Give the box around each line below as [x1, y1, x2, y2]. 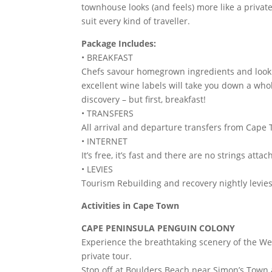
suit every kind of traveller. [81, 15, 191, 27]
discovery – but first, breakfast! [81, 93, 206, 105]
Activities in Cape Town [81, 200, 180, 211]
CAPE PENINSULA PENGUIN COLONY [81, 222, 236, 234]
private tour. [81, 250, 132, 262]
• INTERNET [81, 135, 128, 147]
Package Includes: [81, 38, 157, 49]
